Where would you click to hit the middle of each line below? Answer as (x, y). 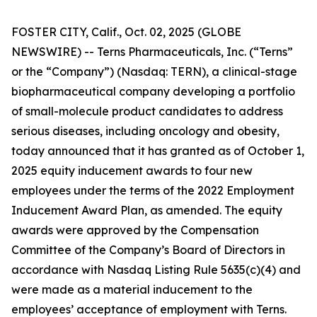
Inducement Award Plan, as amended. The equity (147, 210)
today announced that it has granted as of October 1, (158, 151)
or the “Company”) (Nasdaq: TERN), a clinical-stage (154, 71)
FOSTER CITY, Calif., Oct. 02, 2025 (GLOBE (126, 32)
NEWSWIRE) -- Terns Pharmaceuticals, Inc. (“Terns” (152, 52)
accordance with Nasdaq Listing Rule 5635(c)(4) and (156, 270)
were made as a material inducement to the (132, 289)
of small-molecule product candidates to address (147, 111)
